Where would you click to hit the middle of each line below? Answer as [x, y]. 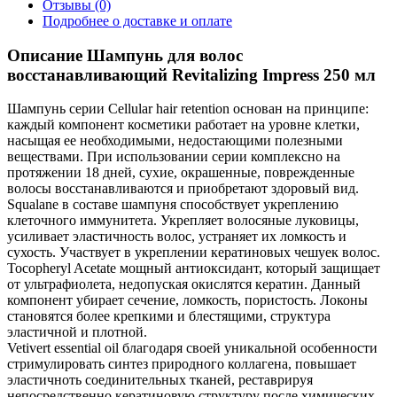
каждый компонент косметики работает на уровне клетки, [183, 125]
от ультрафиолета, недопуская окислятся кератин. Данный [184, 284]
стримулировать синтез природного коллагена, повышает [182, 364]
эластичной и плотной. [77, 332]
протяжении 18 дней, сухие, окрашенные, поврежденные [181, 173]
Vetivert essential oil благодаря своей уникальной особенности [192, 348]
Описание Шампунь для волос [125, 55]
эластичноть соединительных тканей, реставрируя [160, 380]
